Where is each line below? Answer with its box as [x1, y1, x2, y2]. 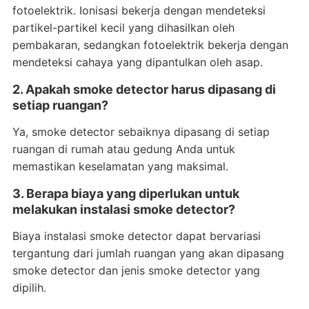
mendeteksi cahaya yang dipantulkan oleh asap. [12, 55, 263, 69]
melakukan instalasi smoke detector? [12, 202, 235, 217]
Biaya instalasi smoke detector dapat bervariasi [12, 229, 261, 243]
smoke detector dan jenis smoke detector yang [12, 263, 260, 277]
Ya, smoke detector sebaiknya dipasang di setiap [12, 125, 270, 139]
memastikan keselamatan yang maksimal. [12, 159, 228, 173]
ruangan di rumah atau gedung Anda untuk [12, 142, 235, 156]
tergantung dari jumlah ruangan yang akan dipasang [12, 246, 284, 260]
